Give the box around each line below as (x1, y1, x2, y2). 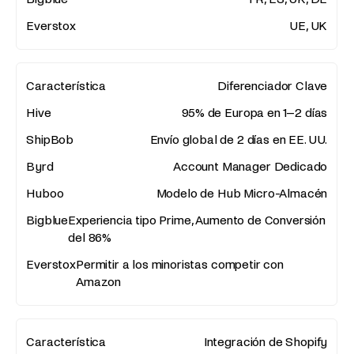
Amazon (76, 275, 122, 289)
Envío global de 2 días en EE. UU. (149, 133, 328, 147)
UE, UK (289, 19, 328, 33)
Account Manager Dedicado (173, 160, 328, 174)
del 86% (68, 231, 112, 245)
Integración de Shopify (203, 335, 328, 349)
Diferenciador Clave (217, 79, 328, 93)
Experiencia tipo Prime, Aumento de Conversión (68, 213, 326, 228)
